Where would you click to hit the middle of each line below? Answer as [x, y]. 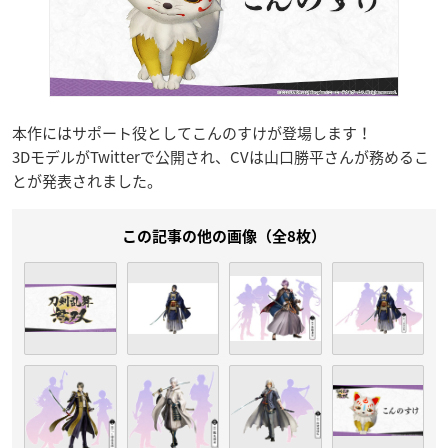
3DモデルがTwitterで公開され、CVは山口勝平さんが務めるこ [220, 157]
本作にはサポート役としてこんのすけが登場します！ [192, 133]
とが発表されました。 [87, 181]
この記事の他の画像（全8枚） [224, 236]
